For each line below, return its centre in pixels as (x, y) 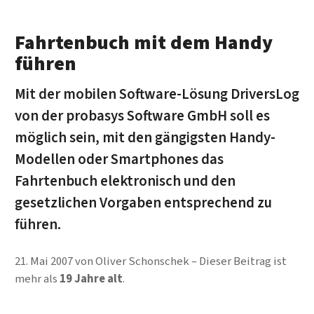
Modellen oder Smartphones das (119, 159)
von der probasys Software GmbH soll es (142, 116)
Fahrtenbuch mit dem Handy (143, 43)
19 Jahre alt (91, 279)
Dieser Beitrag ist (243, 261)
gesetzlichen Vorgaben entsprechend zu (143, 203)
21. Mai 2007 (43, 261)
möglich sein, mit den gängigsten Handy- (145, 137)
